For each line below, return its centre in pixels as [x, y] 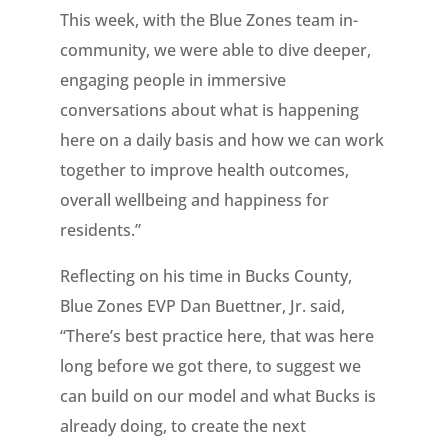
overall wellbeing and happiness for [194, 200]
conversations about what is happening [209, 110]
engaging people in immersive [172, 80]
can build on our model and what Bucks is [217, 396]
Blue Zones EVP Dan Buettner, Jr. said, [202, 306]
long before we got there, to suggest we [210, 366]
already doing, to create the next [182, 426]
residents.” [100, 230]
